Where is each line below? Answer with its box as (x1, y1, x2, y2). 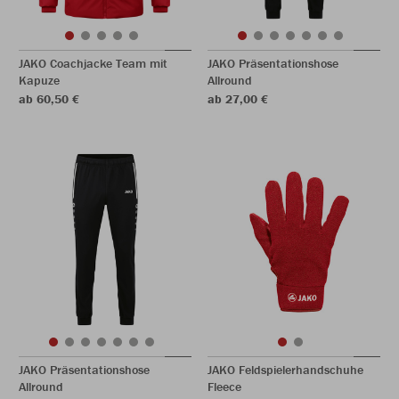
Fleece (208, 379, 241, 395)
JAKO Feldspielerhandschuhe (208, 362, 363, 378)
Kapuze (19, 72, 60, 88)
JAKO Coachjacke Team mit (19, 55, 167, 71)
